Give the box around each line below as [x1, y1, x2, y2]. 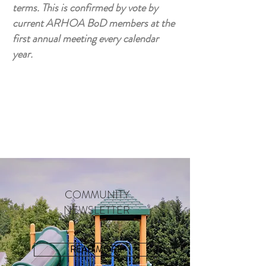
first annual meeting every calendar [12, 31, 159, 46]
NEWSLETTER [64, 202, 130, 218]
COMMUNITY [64, 187, 129, 202]
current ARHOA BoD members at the [12, 15, 175, 31]
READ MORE [70, 243, 122, 256]
